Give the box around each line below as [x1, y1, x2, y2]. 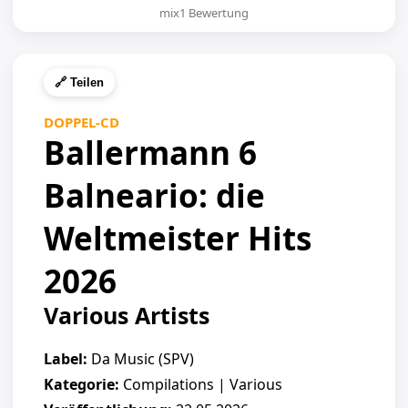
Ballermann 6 [44, 131, 257, 174]
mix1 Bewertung [159, 5, 249, 21]
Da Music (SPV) [87, 349, 194, 369]
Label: [44, 349, 87, 369]
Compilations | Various [119, 374, 282, 394]
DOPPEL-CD [44, 113, 119, 131]
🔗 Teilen [55, 76, 104, 89]
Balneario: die [44, 174, 265, 217]
